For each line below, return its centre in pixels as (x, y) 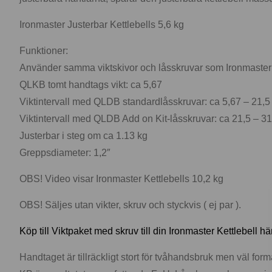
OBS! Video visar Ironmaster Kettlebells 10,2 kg (121, 179)
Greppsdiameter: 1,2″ (65, 153)
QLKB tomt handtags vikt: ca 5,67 (91, 85)
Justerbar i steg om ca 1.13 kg (83, 136)
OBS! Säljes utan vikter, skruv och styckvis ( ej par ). (130, 205)
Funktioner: (44, 51)
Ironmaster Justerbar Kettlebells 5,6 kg (102, 25)
